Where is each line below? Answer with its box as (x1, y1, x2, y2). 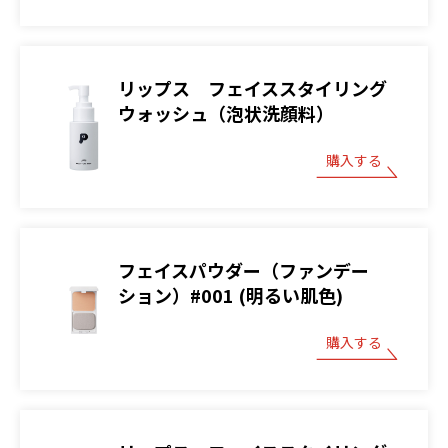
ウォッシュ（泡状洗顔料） (118, 99, 334, 126)
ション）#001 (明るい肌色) (118, 281, 343, 308)
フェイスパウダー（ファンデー (118, 256, 369, 283)
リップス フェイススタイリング (118, 74, 387, 101)
